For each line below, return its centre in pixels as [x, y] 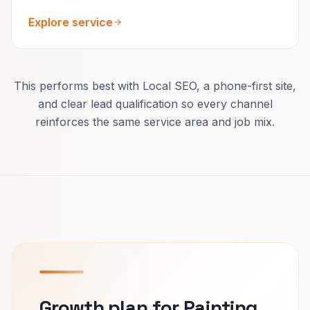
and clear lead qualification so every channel [155, 103]
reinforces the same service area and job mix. [155, 121]
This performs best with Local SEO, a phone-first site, [155, 85]
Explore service [71, 22]
